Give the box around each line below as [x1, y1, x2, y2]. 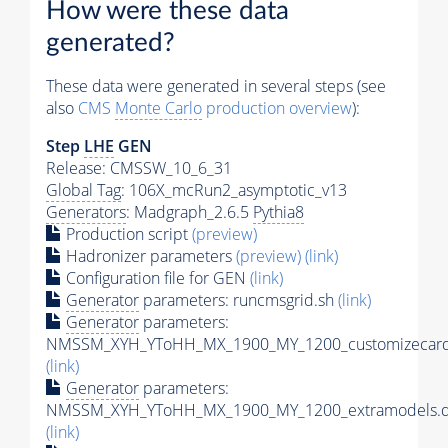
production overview [202, 96, 352, 119]
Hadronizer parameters [62, 244, 236, 267]
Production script [62, 222, 192, 245]
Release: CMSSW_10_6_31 [46, 156, 232, 179]
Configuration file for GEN [62, 266, 250, 289]
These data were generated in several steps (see [46, 74, 386, 97]
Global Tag [46, 178, 121, 201]
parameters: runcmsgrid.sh [139, 288, 338, 311]
